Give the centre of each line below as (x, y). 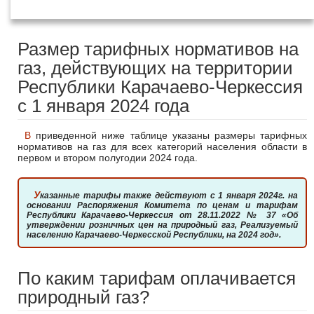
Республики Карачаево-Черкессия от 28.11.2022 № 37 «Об (162, 215)
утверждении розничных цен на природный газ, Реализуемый (162, 225)
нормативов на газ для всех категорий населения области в (162, 146)
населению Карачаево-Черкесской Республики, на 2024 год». (154, 235)
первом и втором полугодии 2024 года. (108, 158)
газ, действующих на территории (155, 68)
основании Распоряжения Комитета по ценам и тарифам (162, 205)
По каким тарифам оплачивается (157, 278)
